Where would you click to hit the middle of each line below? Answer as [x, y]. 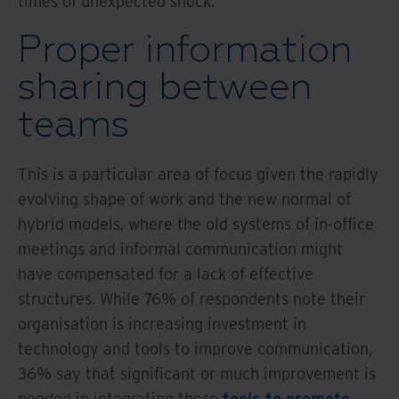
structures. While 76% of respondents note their [191, 298]
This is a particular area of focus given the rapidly [198, 174]
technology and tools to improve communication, [195, 348]
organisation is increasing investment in [162, 323]
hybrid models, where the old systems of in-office [196, 224]
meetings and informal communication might [180, 248]
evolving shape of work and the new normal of [184, 199]
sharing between [165, 87]
